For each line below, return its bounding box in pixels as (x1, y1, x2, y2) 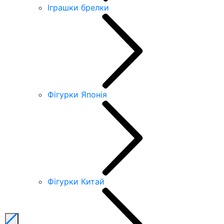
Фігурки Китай (47, 176, 104, 186)
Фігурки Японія (47, 89, 107, 99)
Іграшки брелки (47, 2, 109, 12)
